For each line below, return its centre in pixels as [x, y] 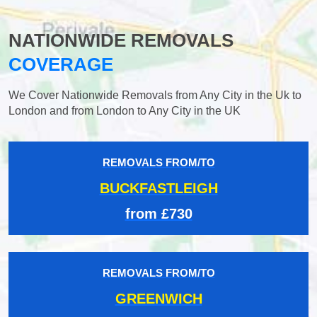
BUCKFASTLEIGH [158, 188]
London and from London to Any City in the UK [125, 110]
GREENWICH [158, 298]
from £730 [158, 213]
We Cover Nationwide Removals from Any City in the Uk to [155, 95]
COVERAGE [61, 64]
